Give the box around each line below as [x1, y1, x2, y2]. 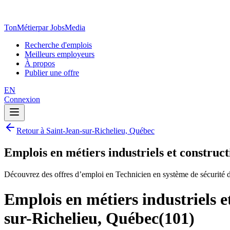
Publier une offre [25, 68, 79, 77]
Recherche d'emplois [25, 41, 92, 49]
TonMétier [4, 23, 38, 32]
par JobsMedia [38, 23, 85, 32]
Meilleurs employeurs [25, 50, 94, 59]
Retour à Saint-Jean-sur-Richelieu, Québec [16, 126, 155, 135]
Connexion [4, 95, 40, 104]
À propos [25, 59, 55, 68]
